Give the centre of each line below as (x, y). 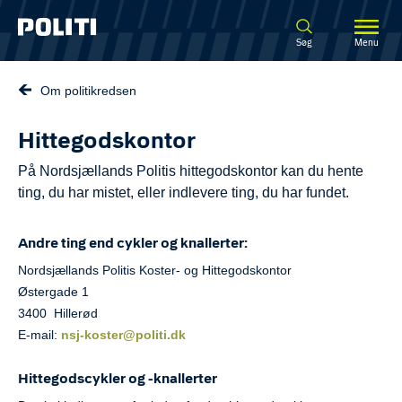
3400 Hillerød (58, 313)
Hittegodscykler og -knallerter (118, 380)
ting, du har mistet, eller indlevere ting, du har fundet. (184, 192)
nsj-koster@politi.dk (125, 335)
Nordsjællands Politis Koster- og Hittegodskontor (155, 270)
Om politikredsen (88, 91)
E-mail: (39, 335)
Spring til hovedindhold (92, 24)
